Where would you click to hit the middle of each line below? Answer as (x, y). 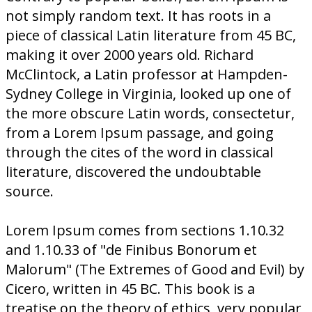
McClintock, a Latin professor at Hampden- (147, 74)
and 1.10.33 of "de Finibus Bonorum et (131, 250)
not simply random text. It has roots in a (138, 16)
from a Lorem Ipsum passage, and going (140, 133)
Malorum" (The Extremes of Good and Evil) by (155, 269)
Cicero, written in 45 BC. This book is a (130, 289)
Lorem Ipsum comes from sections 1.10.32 (145, 230)
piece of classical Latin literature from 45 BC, (151, 35)
